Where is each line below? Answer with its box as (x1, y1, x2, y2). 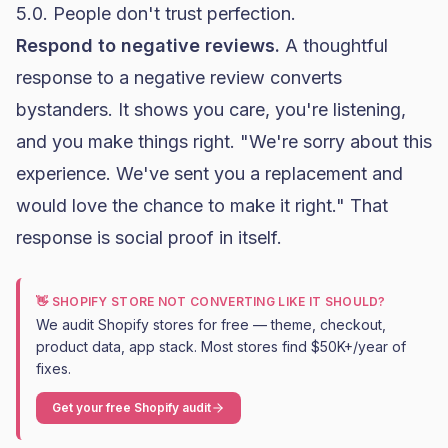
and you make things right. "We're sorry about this (16, 131, 432, 152)
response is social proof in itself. (16, 227, 282, 248)
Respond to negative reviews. (16, 35, 280, 56)
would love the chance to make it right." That (16, 195, 388, 216)
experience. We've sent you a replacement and (16, 163, 403, 184)
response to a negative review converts (16, 67, 342, 88)
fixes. (36, 360, 71, 377)
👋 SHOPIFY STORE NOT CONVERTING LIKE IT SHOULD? (36, 294, 386, 309)
